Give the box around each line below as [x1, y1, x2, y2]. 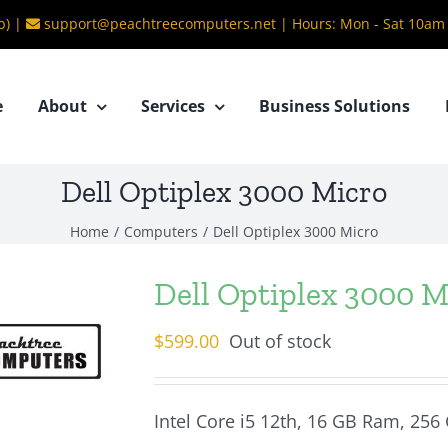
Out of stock [229, 329, 331, 353]
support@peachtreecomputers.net [44, 14, 276, 33]
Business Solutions [259, 95, 410, 117]
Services [141, 95, 205, 117]
